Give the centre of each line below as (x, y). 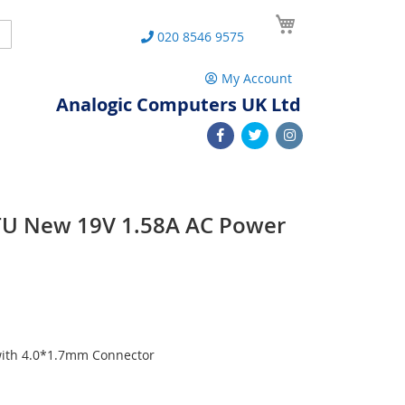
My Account (257, 78)
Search (23, 32)
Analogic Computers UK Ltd (179, 104)
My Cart (324, 17)
